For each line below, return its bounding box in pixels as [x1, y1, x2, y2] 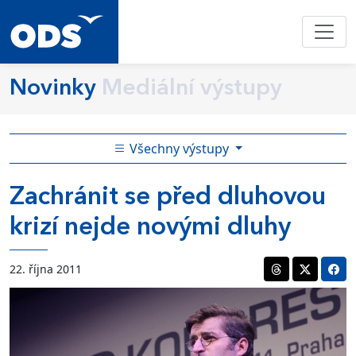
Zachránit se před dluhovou [10, 185, 326, 211]
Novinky [10, 77, 96, 100]
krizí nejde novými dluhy [10, 215, 291, 241]
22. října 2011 [10, 261, 82, 277]
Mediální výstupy [102, 77, 282, 100]
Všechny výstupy [126, 140, 232, 157]
